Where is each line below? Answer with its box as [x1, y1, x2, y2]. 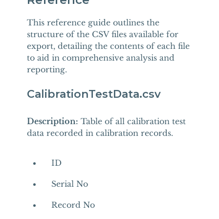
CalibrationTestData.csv [26, 88, 161, 101]
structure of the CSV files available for [26, 29, 178, 39]
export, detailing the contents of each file [26, 41, 190, 51]
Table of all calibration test [78, 116, 186, 126]
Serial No [51, 179, 88, 189]
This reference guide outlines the [26, 18, 159, 27]
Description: [26, 116, 78, 126]
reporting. [26, 65, 67, 74]
